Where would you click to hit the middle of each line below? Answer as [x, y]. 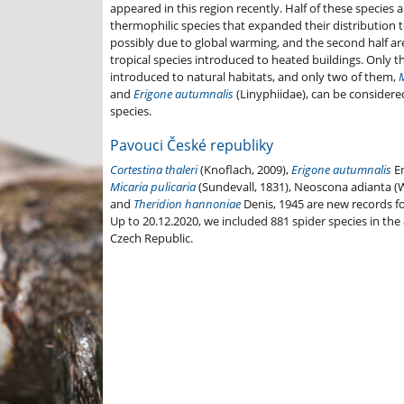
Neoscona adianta [344, 187]
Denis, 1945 [275, 204]
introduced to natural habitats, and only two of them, [254, 77]
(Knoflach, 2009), [246, 170]
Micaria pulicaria [153, 187]
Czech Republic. [151, 239]
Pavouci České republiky [192, 146]
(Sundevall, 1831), [246, 187]
